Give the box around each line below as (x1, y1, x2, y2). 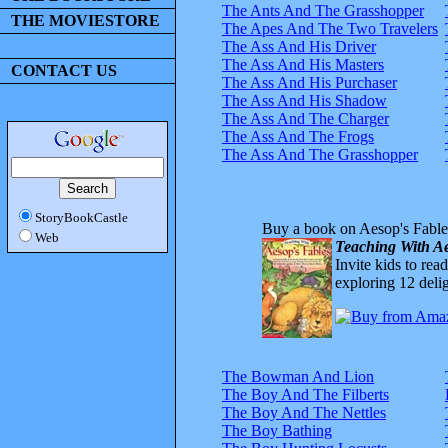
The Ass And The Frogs (222, 127, 374, 145)
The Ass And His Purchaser (222, 73, 397, 91)
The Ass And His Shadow (222, 91, 387, 109)
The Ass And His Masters (222, 55, 384, 73)
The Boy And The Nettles (222, 403, 386, 421)
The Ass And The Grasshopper (222, 145, 418, 163)
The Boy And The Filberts (222, 385, 389, 403)
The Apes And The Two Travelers (222, 19, 438, 37)
